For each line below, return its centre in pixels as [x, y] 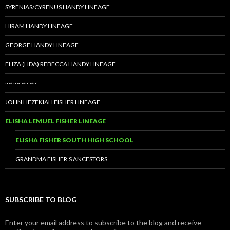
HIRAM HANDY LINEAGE [39, 26]
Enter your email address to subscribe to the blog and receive [103, 223]
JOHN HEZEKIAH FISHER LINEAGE [53, 102]
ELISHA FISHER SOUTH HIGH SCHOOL [74, 140]
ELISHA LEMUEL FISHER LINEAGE [55, 121]
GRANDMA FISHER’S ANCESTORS [61, 159]
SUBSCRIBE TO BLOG [41, 200]
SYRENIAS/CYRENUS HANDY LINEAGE [57, 7]
